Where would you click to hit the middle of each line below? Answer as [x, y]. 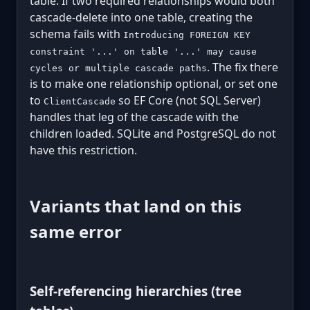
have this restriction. [83, 151]
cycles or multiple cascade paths [118, 69]
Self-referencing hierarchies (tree [136, 291]
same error [76, 231]
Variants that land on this [136, 206]
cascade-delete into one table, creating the [141, 18]
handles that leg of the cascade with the [134, 117]
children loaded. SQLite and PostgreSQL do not [153, 134]
